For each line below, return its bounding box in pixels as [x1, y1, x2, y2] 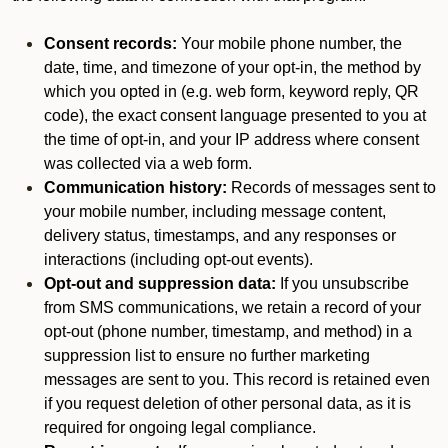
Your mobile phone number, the [177, 35, 402, 52]
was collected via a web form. [44, 155, 252, 172]
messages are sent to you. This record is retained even [44, 371, 430, 388]
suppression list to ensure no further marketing [44, 347, 370, 364]
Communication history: [44, 179, 227, 196]
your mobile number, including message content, [44, 203, 386, 220]
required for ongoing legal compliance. [44, 419, 316, 436]
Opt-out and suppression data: [44, 275, 276, 292]
